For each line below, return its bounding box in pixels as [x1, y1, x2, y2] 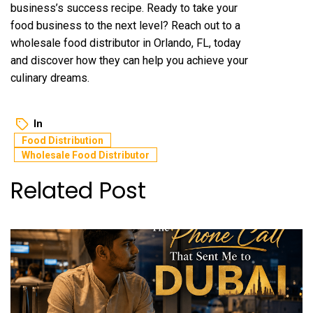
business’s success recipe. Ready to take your [10, 1, 238, 15]
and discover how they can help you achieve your [10, 54, 248, 67]
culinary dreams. [10, 71, 89, 85]
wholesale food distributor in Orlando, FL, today [10, 36, 241, 50]
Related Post [10, 175, 146, 206]
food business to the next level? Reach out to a [10, 19, 240, 32]
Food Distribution [22, 135, 103, 146]
